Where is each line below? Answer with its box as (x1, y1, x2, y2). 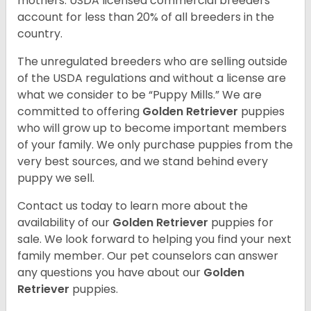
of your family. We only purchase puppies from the (17, 137, 293, 153)
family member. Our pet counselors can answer (17, 248, 278, 264)
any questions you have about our (17, 264, 203, 281)
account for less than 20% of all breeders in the (17, 9, 274, 26)
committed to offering (17, 103, 142, 120)
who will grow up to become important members (17, 120, 287, 137)
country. (17, 26, 65, 42)
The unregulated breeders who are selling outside (17, 53, 287, 70)
